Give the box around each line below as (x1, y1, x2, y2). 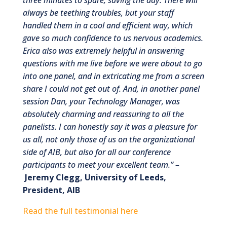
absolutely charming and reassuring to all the (22, 108, 184, 120)
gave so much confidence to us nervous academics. (22, 32, 203, 44)
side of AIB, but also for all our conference (22, 146, 171, 158)
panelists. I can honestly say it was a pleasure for (22, 121, 197, 132)
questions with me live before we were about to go (22, 57, 202, 69)
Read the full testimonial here (22, 205, 138, 216)
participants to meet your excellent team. (22, 159, 170, 170)
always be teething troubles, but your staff (22, 7, 174, 18)
